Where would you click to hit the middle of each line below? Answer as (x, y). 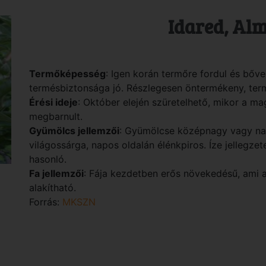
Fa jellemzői (56, 173)
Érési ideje (53, 102)
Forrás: (46, 202)
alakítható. (53, 187)
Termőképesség (67, 73)
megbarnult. (56, 116)
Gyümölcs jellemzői (74, 130)
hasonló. (48, 159)
